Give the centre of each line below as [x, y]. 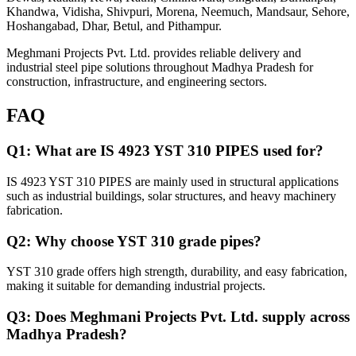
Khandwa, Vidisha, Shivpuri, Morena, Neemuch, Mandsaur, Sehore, [178, 12]
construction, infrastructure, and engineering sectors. [137, 82]
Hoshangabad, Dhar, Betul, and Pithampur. [114, 26]
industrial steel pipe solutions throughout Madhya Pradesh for [160, 68]
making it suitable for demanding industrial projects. [136, 286]
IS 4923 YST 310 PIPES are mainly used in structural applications [172, 181]
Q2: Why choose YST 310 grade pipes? [134, 241]
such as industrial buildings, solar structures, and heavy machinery [171, 195]
